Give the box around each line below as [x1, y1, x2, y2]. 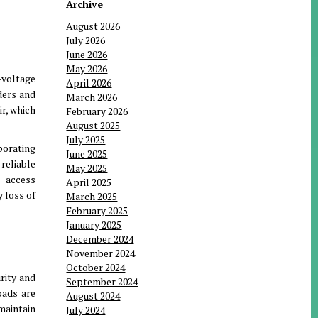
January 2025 [66, 218, 122, 232]
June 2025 [66, 147, 108, 161]
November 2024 [66, 246, 136, 261]
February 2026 [66, 104, 128, 119]
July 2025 [66, 133, 106, 147]
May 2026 [66, 62, 108, 76]
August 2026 [66, 19, 121, 33]
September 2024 [66, 275, 138, 289]
